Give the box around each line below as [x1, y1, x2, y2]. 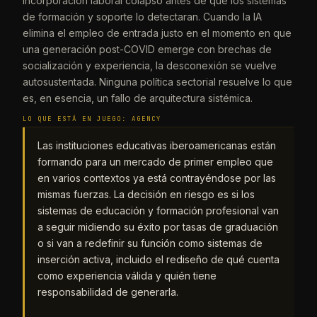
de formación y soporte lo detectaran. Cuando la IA [23, 10, 262, 23]
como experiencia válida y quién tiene [38, 269, 217, 282]
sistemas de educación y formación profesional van [38, 204, 279, 217]
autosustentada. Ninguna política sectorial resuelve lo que [23, 75, 292, 88]
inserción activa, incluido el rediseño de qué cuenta [38, 253, 279, 265]
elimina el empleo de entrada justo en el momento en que [23, 26, 292, 39]
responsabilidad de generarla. [38, 285, 178, 298]
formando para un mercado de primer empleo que [38, 155, 273, 168]
